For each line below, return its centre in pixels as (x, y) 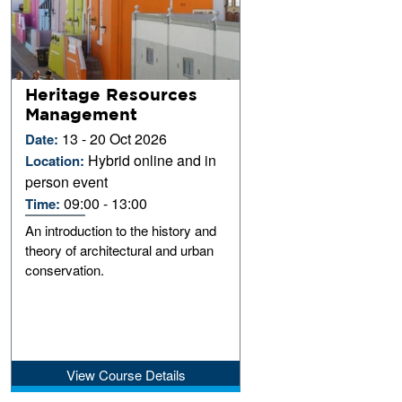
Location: (57, 160)
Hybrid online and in (153, 160)
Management (82, 114)
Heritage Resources (112, 94)
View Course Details (126, 374)
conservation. (65, 269)
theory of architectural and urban (120, 249)
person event (67, 181)
